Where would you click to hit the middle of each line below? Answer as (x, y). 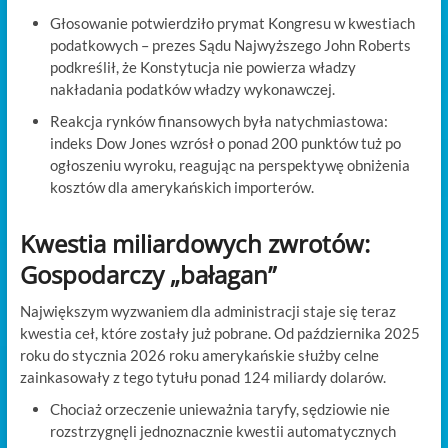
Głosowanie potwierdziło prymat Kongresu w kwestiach (232, 22)
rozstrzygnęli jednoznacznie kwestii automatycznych (222, 430)
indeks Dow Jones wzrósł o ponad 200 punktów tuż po (225, 142)
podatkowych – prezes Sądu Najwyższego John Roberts (230, 44)
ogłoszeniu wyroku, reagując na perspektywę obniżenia (229, 164)
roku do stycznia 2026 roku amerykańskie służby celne (199, 354)
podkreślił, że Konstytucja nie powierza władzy (202, 66)
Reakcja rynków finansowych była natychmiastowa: (218, 120)
